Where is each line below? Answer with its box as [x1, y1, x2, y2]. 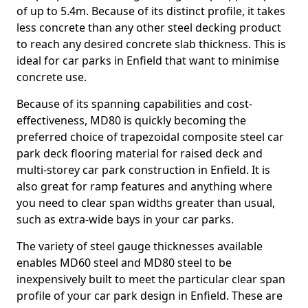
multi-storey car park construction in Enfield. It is [16, 162, 270, 177]
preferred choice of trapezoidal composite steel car [16, 129, 284, 144]
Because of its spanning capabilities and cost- [16, 96, 252, 111]
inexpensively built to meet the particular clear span [16, 272, 285, 287]
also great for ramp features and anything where [16, 179, 272, 194]
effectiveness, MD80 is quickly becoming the [16, 113, 246, 128]
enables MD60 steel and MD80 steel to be [16, 255, 232, 270]
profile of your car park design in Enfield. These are [16, 288, 283, 303]
